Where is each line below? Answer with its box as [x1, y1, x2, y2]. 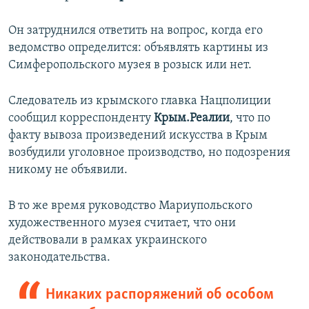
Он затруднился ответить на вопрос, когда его [8, 24, 263, 38]
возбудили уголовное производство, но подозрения [8, 146, 290, 160]
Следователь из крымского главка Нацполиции [8, 94, 271, 108]
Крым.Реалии [154, 112, 230, 126]
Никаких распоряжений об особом [45, 287, 274, 303]
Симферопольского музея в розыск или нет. [8, 59, 252, 72]
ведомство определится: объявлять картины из [8, 41, 268, 55]
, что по [230, 112, 270, 126]
